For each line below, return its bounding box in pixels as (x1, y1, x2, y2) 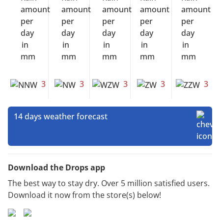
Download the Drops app (8, 162, 105, 173)
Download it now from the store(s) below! (8, 189, 161, 200)
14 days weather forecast (14, 110, 108, 122)
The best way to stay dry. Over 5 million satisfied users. (8, 177, 210, 189)
